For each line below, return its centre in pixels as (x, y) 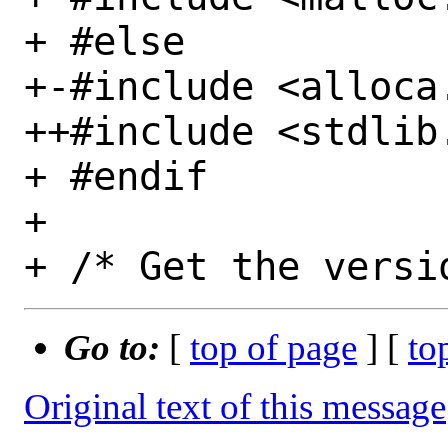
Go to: (116, 348)
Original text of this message (235, 407)
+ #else (104, 41)
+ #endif (116, 176)
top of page (273, 348)
